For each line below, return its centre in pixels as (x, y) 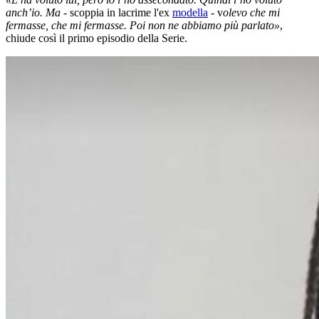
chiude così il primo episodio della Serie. (96, 38)
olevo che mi (251, 13)
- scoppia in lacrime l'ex (116, 13)
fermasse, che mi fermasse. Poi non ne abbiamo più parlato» (143, 26)
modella (190, 13)
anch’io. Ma (33, 13)
